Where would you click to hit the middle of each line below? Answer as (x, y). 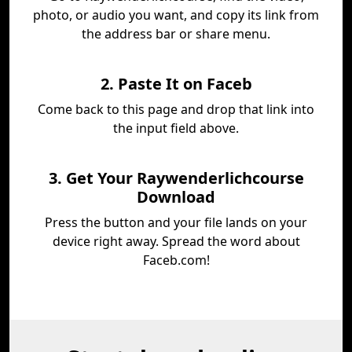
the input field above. (176, 128)
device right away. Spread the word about (176, 241)
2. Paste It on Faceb (176, 84)
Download (176, 197)
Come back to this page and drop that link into (176, 109)
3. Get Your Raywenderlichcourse (176, 178)
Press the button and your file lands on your (176, 222)
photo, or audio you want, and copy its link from (176, 15)
